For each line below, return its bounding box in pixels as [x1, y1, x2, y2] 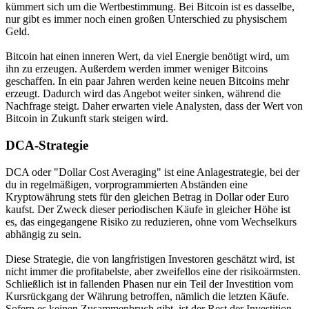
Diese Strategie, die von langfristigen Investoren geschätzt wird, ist [6, 252, 295, 265]
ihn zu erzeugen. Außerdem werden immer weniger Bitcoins [6, 63, 268, 75]
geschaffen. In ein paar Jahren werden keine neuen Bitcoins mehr [6, 75, 289, 88]
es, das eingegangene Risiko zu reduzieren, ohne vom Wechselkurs [6, 215, 297, 228]
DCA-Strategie [6, 138, 88, 153]
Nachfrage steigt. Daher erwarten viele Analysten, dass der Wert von [6, 100, 303, 112]
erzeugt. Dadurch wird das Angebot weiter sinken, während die [6, 88, 281, 100]
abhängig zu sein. [6, 228, 81, 240]
